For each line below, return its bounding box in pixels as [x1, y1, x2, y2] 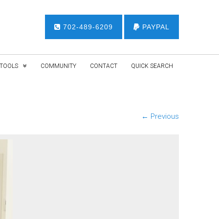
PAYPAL [140, 23, 170, 31]
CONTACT [90, 63, 117, 70]
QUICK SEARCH [131, 63, 173, 70]
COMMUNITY [41, 63, 76, 70]
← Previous [141, 112, 179, 121]
